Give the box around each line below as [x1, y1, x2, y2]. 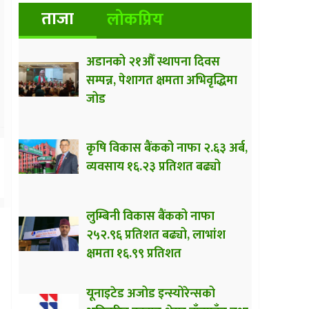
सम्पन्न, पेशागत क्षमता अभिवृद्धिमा [86, 70, 237, 91]
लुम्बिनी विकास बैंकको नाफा [86, 206, 215, 227]
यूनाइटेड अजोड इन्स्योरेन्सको [86, 283, 215, 304]
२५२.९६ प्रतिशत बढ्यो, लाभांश [86, 224, 226, 246]
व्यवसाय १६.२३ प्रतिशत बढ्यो [86, 156, 221, 177]
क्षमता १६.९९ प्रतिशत [86, 243, 181, 264]
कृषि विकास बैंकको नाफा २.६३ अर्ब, [86, 137, 248, 159]
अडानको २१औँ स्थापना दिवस [86, 51, 220, 72]
